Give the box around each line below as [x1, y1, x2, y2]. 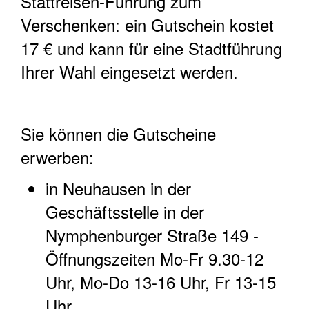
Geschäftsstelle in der [46, 199, 204, 223]
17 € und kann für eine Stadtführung [21, 36, 282, 60]
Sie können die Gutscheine [21, 121, 216, 146]
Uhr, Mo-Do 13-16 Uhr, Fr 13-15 [46, 270, 276, 294]
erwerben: [21, 145, 94, 169]
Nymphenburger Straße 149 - [46, 223, 259, 247]
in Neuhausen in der [46, 176, 191, 200]
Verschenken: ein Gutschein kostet [21, 12, 274, 37]
